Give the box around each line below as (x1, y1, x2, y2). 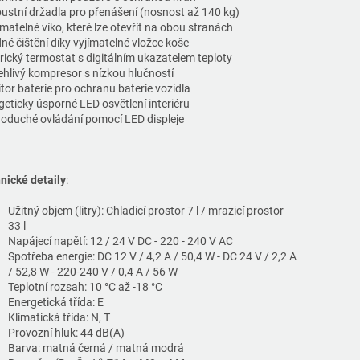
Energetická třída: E (8, 296, 104, 309)
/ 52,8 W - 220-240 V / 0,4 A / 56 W (8, 265, 178, 279)
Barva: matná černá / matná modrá (8, 342, 184, 355)
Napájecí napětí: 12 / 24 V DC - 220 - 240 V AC (8, 235, 233, 248)
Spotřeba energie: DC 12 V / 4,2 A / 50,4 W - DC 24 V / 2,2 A (8, 250, 297, 264)
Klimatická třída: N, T (8, 311, 110, 325)
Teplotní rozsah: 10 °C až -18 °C (8, 280, 162, 294)
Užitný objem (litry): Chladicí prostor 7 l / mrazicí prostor (8, 204, 284, 218)
